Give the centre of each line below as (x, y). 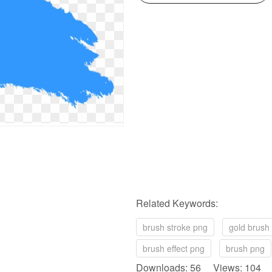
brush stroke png (175, 227)
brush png (245, 248)
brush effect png (174, 248)
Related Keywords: (177, 203)
